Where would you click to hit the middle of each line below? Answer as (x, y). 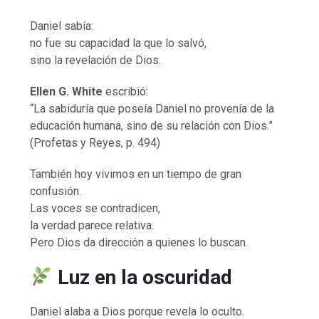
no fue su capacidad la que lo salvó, (119, 43)
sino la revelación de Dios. (96, 60)
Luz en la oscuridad (145, 277)
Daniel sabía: (62, 26)
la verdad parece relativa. (92, 225)
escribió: (126, 91)
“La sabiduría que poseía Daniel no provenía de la (152, 108)
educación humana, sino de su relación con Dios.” (152, 125)
